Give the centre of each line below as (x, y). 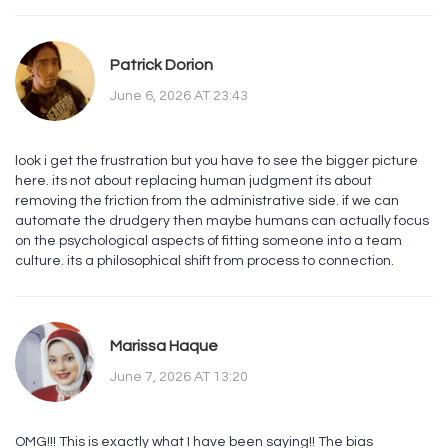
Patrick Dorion (161, 64)
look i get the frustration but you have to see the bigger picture (216, 161)
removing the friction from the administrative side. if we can (207, 201)
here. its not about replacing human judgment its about (193, 181)
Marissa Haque (164, 345)
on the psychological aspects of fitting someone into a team (208, 241)
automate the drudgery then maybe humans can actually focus (222, 221)
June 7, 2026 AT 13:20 (179, 376)
